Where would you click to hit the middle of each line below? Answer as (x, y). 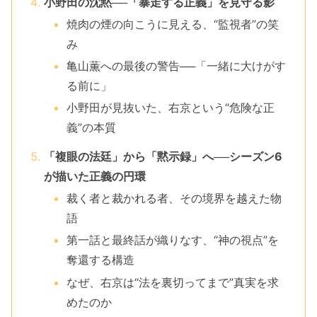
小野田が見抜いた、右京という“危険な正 (170, 108)
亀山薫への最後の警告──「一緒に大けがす (176, 66)
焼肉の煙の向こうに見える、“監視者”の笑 (172, 24)
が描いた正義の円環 (94, 177)
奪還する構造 (100, 260)
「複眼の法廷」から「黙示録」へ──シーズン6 (163, 157)
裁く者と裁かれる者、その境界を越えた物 (174, 198)
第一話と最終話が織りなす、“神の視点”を (172, 240)
